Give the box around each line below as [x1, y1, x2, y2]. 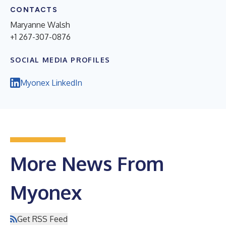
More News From [10, 151, 164, 176]
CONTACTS [10, 5, 58, 14]
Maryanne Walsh [10, 19, 70, 30]
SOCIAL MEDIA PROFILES [10, 55, 110, 64]
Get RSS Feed [17, 213, 68, 224]
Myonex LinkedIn [20, 77, 82, 88]
